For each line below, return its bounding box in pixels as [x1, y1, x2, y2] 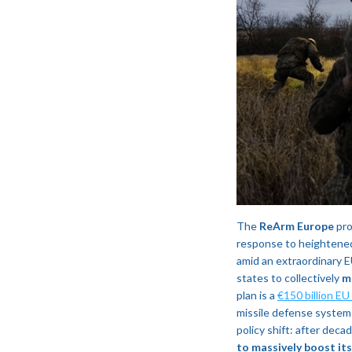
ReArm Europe [258, 218, 334, 233]
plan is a [236, 288, 277, 302]
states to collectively [236, 270, 342, 284]
